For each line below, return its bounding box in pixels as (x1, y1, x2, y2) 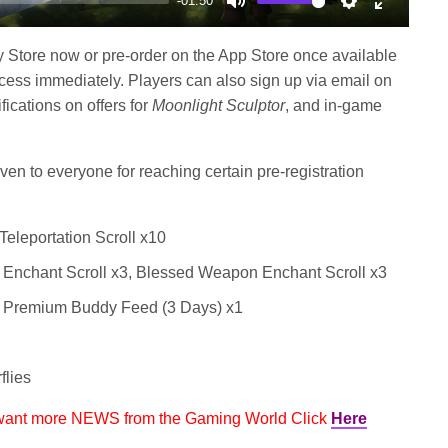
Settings (348, 15, 407, 32)
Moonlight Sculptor (152, 97, 286, 114)
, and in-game (285, 97, 383, 114)
